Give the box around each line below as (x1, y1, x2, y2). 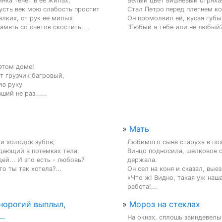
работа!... (127, 182, 157, 190)
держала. (127, 156, 157, 164)
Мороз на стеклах (129, 199, 200, 209)
